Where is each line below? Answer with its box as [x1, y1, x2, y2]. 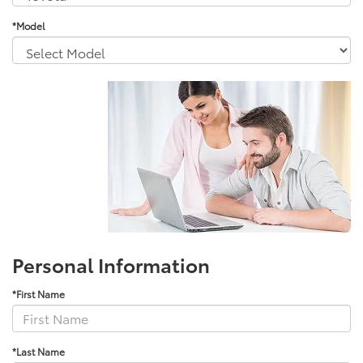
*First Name [12, 286, 65, 301]
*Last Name [12, 344, 65, 358]
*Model [12, 18, 45, 32]
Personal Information [12, 250, 210, 278]
